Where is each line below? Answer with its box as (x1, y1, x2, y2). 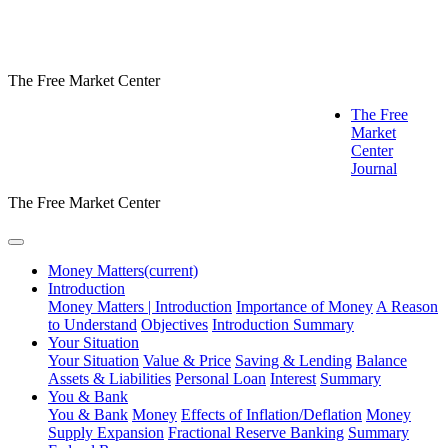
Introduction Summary (212, 316, 354, 333)
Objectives (141, 316, 208, 333)
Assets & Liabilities (48, 370, 171, 387)
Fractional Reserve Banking (168, 424, 344, 441)
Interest (270, 370, 316, 387)
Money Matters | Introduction (48, 298, 232, 315)
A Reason (376, 298, 438, 315)
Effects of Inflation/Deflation (181, 406, 362, 423)
